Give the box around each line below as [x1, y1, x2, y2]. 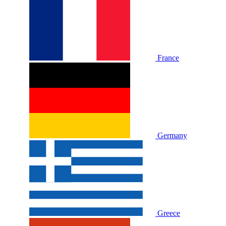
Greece [157, 209, 180, 218]
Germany [157, 131, 187, 140]
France [157, 53, 179, 63]
